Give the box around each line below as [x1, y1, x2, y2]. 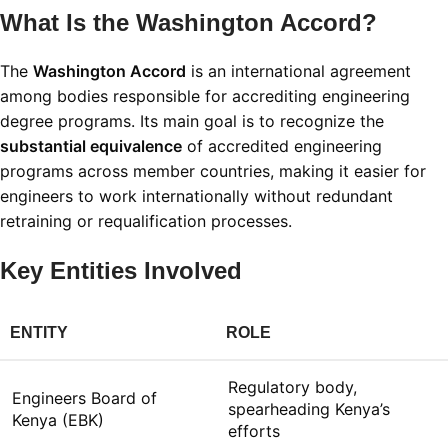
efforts [228, 421, 280, 442]
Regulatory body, [228, 377, 357, 398]
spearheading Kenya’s [228, 399, 390, 420]
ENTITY [10, 324, 68, 342]
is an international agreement [186, 61, 411, 82]
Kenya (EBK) [12, 410, 104, 431]
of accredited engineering [182, 136, 382, 157]
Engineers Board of [12, 388, 157, 409]
